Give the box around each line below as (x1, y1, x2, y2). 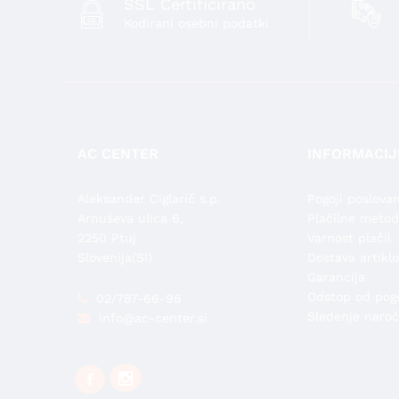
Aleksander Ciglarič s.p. (77, 191, 221, 207)
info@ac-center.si (99, 310, 208, 325)
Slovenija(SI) (77, 250, 152, 265)
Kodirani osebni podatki (124, 16, 269, 31)
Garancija (306, 270, 365, 285)
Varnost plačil (306, 231, 391, 246)
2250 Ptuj (77, 231, 136, 246)
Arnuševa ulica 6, (77, 211, 183, 226)
